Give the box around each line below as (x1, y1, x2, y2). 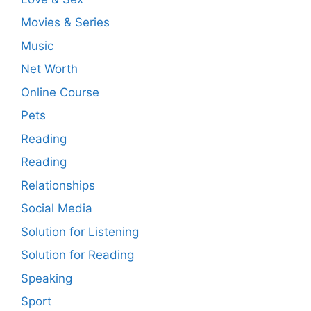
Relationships (21, 178, 95, 192)
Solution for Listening (21, 224, 139, 239)
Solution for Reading (21, 248, 134, 262)
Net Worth (21, 62, 78, 76)
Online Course (21, 85, 99, 99)
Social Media (21, 201, 92, 215)
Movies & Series (21, 15, 110, 29)
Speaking (21, 271, 72, 285)
